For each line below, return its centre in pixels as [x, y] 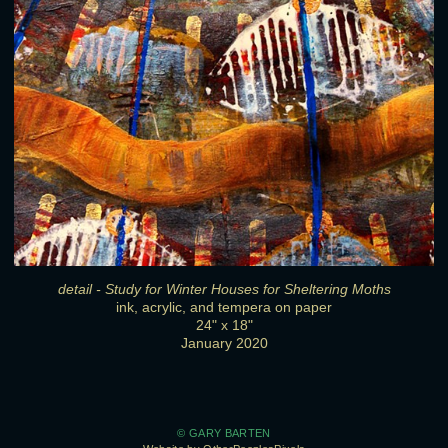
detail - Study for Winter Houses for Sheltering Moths [224, 289]
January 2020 [224, 343]
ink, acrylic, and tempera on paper [224, 307]
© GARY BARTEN [224, 433]
